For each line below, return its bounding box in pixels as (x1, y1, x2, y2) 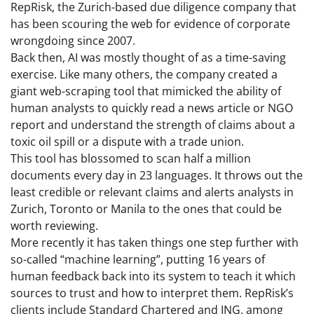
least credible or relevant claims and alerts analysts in (11, 184, 294, 200)
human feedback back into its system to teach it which (11, 268, 296, 285)
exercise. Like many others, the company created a (11, 67, 278, 83)
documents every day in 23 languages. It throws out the (11, 168, 303, 184)
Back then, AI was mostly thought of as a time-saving (11, 50, 286, 66)
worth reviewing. (11, 218, 98, 234)
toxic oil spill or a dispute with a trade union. (11, 134, 244, 150)
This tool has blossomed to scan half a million (11, 151, 251, 167)
